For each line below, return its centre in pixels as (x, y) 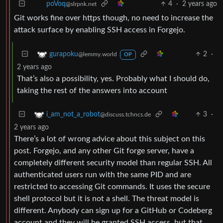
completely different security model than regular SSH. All (113, 163)
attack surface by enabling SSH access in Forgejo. (100, 30)
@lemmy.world (98, 54)
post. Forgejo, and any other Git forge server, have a (104, 151)
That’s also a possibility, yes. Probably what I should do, (113, 78)
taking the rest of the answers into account (92, 90)
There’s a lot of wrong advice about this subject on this (110, 139)
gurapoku (64, 54)
